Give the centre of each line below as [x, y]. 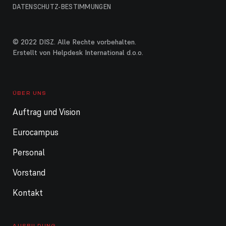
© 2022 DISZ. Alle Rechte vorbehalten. [74, 42]
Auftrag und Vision [46, 112]
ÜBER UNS [30, 93]
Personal [29, 152]
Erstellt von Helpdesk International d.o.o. [78, 53]
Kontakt [28, 192]
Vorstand [29, 172]
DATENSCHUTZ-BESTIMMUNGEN [62, 7]
